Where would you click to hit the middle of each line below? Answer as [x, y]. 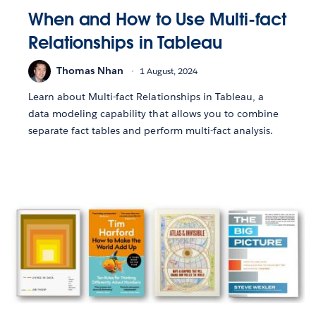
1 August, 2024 [169, 71]
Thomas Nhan [90, 71]
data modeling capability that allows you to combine [153, 113]
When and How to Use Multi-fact [158, 19]
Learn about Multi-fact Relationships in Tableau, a [146, 96]
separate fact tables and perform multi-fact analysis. [151, 130]
